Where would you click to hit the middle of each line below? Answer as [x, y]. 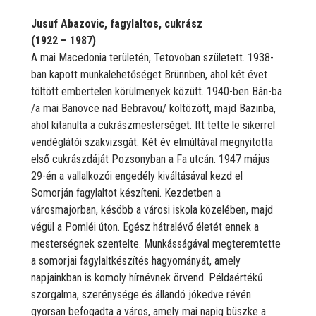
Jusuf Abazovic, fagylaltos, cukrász [117, 23]
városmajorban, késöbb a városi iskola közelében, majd [152, 209]
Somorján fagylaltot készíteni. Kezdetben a [126, 193]
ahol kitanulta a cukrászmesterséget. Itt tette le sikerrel [153, 125]
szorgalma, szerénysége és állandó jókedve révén [141, 294]
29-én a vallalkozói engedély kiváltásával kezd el [137, 176]
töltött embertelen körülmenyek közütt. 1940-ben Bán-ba [157, 91]
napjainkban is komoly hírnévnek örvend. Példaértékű [147, 277]
